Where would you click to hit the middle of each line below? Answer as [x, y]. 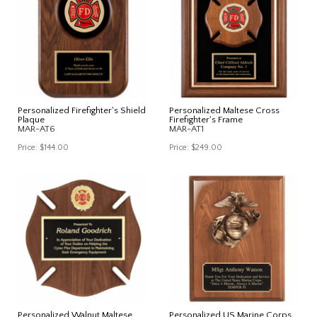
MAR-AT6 [36, 128]
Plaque [31, 119]
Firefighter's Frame [206, 119]
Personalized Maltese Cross [224, 110]
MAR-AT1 [186, 128]
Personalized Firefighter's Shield [82, 110]
